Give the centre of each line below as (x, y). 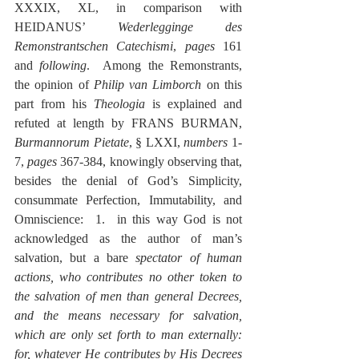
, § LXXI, (156, 142)
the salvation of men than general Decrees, (128, 296)
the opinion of (54, 85)
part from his (54, 104)
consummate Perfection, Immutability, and (128, 200)
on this (222, 85)
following (63, 65)
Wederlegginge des (179, 27)
